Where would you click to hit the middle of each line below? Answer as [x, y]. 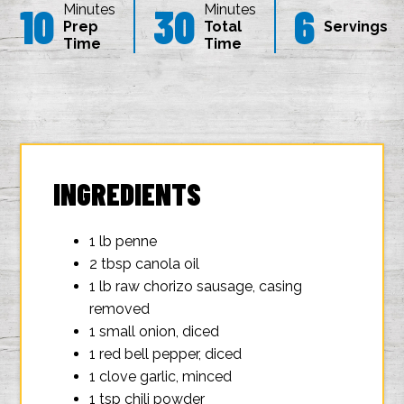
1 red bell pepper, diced [166, 354]
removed [120, 309]
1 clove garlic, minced [161, 376]
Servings [356, 26]
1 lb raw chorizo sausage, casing [196, 286]
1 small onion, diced [155, 331]
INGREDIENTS [128, 194]
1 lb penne [124, 241]
